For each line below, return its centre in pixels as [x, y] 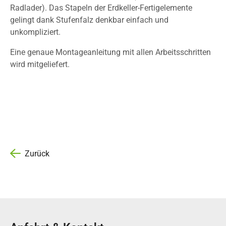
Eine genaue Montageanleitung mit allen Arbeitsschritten [110, 52]
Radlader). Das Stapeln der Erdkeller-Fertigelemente [101, 8]
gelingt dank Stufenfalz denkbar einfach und [89, 20]
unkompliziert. [35, 32]
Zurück [37, 153]
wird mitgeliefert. [40, 64]
